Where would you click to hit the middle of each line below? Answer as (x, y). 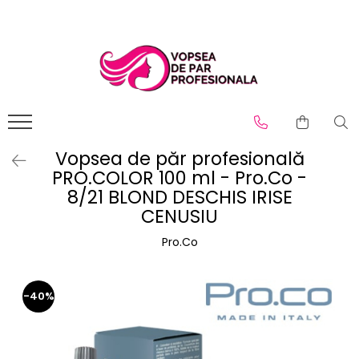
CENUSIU (179, 217)
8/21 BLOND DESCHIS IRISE (179, 198)
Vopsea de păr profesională (179, 159)
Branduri (58, 51)
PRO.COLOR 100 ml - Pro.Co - (179, 178)
